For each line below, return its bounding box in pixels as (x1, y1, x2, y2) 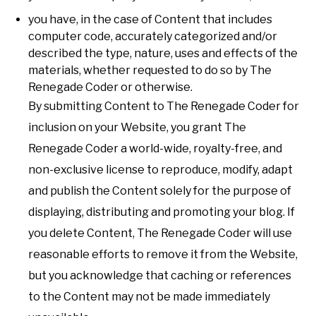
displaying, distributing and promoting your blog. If (28, 205, 295, 219)
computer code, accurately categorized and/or (28, 29, 277, 43)
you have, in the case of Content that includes (28, 12, 272, 26)
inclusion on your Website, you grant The (28, 120, 246, 134)
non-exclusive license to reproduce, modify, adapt (28, 162, 293, 176)
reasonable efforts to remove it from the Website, (28, 247, 298, 261)
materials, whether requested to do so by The (28, 63, 272, 77)
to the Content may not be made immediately (28, 289, 270, 303)
